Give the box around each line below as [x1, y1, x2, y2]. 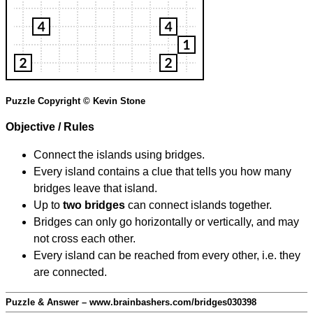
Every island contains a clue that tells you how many [34, 166, 291, 178]
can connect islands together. [125, 199, 272, 212]
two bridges [63, 199, 125, 212]
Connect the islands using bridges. [34, 149, 205, 161]
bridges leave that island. [34, 182, 157, 195]
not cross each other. [34, 233, 136, 245]
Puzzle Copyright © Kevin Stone [6, 96, 145, 107]
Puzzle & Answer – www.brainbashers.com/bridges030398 [6, 297, 256, 308]
